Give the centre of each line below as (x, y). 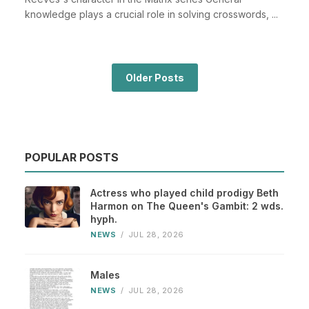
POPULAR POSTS (72, 158)
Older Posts (154, 78)
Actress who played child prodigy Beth (185, 193)
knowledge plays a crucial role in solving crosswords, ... (151, 14)
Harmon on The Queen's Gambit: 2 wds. (187, 206)
